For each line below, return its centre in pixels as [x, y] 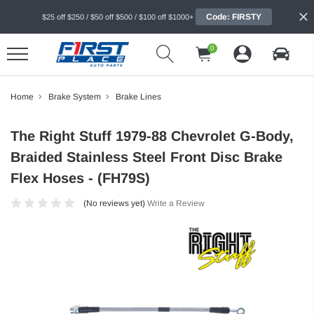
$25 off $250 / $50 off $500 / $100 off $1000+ [118, 17]
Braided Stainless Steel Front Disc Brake [146, 157]
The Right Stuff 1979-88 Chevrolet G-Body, [152, 136]
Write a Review [176, 203]
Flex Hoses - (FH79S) [80, 178]
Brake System [75, 96]
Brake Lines [138, 96]
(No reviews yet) [114, 203]
